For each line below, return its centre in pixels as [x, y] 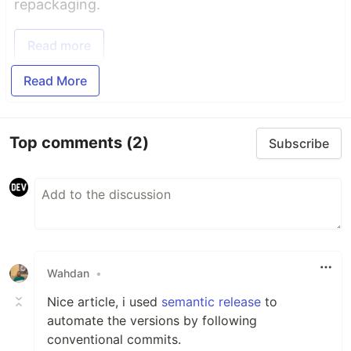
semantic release [211, 301]
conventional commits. [114, 339]
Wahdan [68, 273]
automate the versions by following [152, 320]
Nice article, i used [104, 301]
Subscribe [299, 143]
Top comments [68, 143]
